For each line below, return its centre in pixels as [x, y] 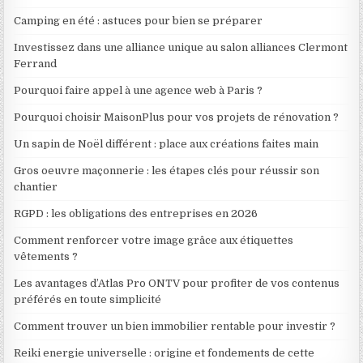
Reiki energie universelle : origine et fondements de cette [164, 353]
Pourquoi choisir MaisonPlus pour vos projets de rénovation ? [177, 117]
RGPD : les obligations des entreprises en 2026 [136, 214]
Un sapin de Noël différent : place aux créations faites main [167, 144]
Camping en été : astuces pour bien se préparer [139, 21]
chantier [36, 187]
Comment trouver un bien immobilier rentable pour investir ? [175, 327]
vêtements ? [46, 257]
